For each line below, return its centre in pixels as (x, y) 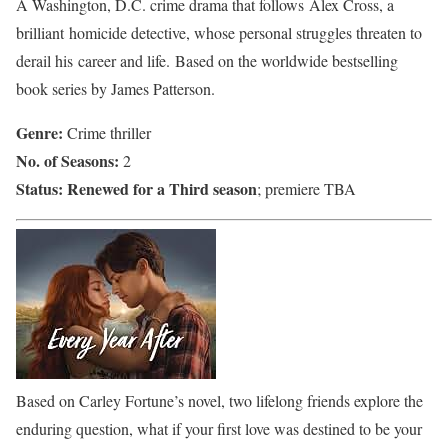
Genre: (39, 132)
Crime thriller (107, 132)
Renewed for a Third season (162, 188)
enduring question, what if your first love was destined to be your (219, 428)
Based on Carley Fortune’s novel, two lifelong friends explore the (219, 400)
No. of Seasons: (67, 160)
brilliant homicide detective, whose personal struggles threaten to (219, 32)
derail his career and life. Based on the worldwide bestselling (207, 60)
